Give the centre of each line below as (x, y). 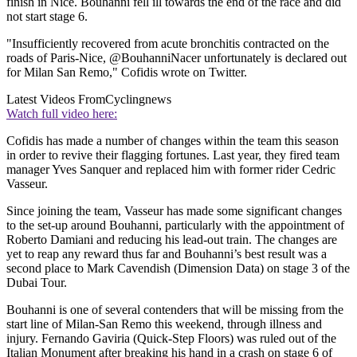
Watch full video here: (62, 113)
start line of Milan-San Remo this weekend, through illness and (164, 324)
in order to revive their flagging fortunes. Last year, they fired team (173, 155)
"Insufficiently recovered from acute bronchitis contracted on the (168, 43)
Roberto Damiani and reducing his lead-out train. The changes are (172, 239)
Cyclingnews (138, 99)
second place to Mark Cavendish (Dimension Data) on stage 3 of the (178, 268)
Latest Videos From (56, 99)
